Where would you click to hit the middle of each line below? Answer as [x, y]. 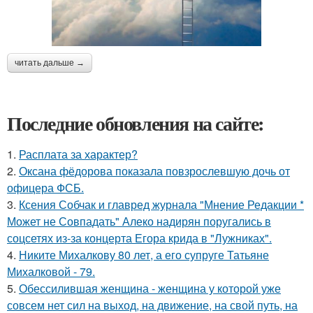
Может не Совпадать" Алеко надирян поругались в [139, 221]
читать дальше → [50, 63]
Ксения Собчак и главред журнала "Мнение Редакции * [161, 204]
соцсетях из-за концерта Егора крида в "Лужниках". [139, 238]
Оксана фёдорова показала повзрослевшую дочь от [154, 170]
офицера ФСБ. [45, 187]
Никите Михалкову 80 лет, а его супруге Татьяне [144, 254]
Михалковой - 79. [51, 271]
